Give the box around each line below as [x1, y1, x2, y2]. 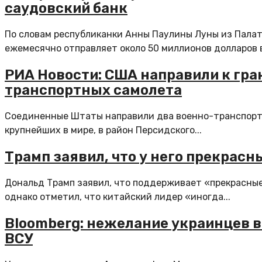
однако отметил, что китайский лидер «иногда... [5, 191, 230, 202]
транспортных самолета [5, 82, 182, 99]
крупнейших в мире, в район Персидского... [5, 125, 202, 136]
